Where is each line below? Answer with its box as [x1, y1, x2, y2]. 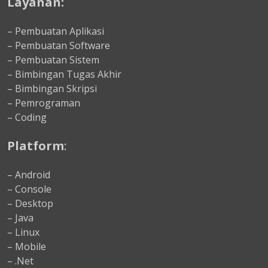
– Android [7, 168, 50, 182]
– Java [7, 211, 33, 225]
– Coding [7, 111, 47, 124]
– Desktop [7, 197, 53, 211]
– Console [7, 182, 51, 196]
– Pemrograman [7, 96, 80, 110]
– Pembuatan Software [7, 39, 110, 53]
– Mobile [7, 240, 46, 254]
